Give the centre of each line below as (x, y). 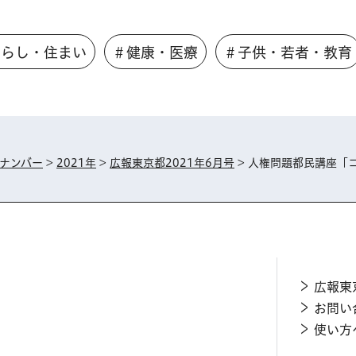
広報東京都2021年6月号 (172, 163)
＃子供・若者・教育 (288, 53)
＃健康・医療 (155, 53)
